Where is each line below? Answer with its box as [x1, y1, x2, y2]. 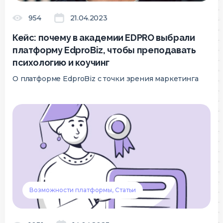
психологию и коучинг [12, 57, 110, 68]
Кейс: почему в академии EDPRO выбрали [12, 32, 195, 43]
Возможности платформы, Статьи [29, 186, 136, 194]
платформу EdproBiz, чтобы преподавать [12, 45, 196, 55]
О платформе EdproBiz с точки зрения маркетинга [12, 74, 199, 83]
